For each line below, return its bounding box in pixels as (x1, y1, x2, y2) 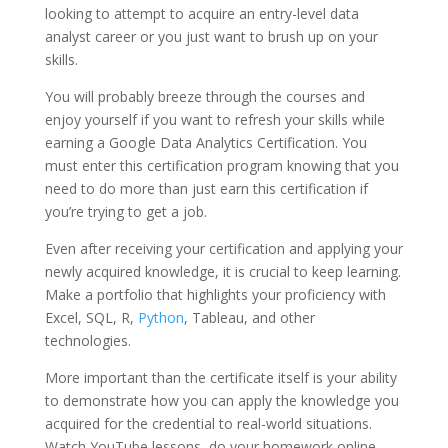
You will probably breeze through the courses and (44, 87, 365, 107)
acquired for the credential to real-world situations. (44, 414, 372, 434)
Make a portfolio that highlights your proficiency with (44, 285, 386, 305)
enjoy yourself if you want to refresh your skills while (44, 110, 385, 130)
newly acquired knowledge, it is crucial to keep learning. (44, 262, 401, 282)
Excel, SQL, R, (44, 308, 138, 328)
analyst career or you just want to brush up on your (44, 27, 378, 47)
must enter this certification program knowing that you (44, 156, 399, 176)
